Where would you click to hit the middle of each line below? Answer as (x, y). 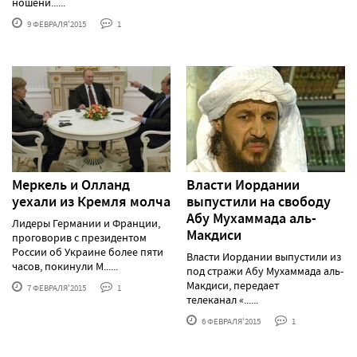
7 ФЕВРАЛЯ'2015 (56, 287)
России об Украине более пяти (88, 251)
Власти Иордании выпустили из (264, 256)
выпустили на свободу (259, 201)
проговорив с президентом (79, 237)
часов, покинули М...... (65, 266)
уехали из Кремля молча (91, 201)
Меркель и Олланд (71, 184)
